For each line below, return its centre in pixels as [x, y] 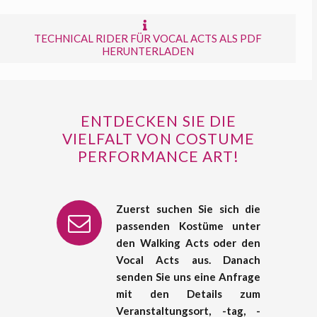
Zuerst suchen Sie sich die [188, 211]
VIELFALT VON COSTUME [158, 141]
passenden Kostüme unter [188, 228]
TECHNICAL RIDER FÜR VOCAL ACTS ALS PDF [148, 41]
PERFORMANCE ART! [158, 158]
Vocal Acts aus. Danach [188, 262]
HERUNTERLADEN [148, 53]
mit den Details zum [188, 296]
